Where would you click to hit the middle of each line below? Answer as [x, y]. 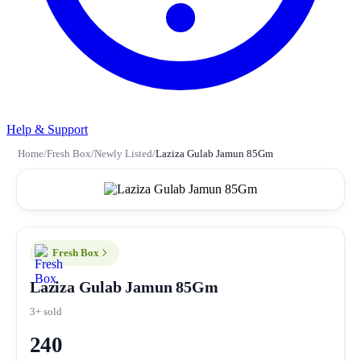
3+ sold [46, 311]
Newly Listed [123, 154]
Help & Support [47, 129]
